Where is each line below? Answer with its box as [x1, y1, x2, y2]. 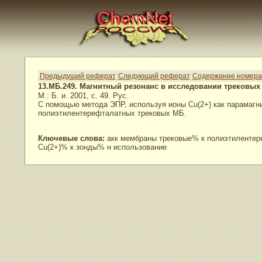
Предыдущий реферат [39, 72, 116, 80]
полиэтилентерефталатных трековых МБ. [37, 109, 187, 118]
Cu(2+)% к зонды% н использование [37, 143, 167, 151]
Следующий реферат [118, 72, 190, 80]
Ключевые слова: [37, 134, 105, 143]
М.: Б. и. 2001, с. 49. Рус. [37, 91, 129, 100]
